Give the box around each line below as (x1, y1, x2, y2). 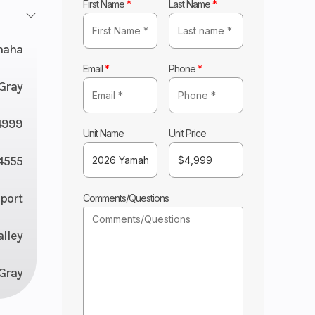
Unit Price (169, 127, 207, 139)
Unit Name (83, 127, 124, 139)
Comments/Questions (83, 191, 169, 204)
